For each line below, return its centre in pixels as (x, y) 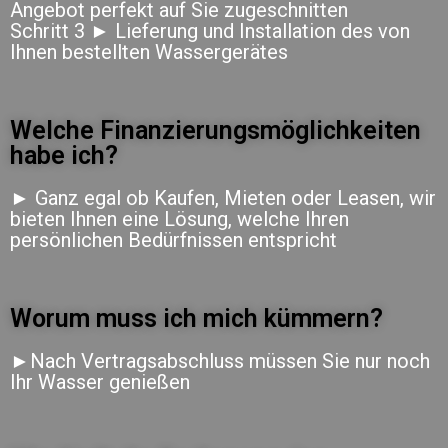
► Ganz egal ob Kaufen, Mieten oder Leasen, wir (223, 197)
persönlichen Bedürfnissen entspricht (173, 239)
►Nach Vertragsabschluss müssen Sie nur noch (220, 360)
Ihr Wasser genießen (100, 381)
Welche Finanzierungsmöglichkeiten (215, 130)
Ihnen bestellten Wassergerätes (149, 51)
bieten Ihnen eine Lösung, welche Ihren (179, 218)
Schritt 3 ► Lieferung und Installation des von (210, 30)
